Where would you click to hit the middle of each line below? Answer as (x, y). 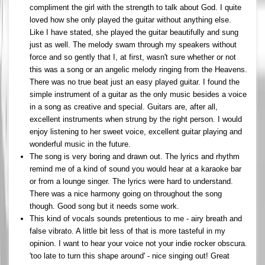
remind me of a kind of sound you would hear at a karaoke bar (135, 169)
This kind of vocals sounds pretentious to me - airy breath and (136, 218)
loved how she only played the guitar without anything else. (130, 20)
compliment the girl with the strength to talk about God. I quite (135, 7)
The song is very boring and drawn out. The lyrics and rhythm (135, 156)
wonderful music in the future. (80, 144)
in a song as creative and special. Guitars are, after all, (124, 106)
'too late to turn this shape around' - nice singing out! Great (130, 256)
